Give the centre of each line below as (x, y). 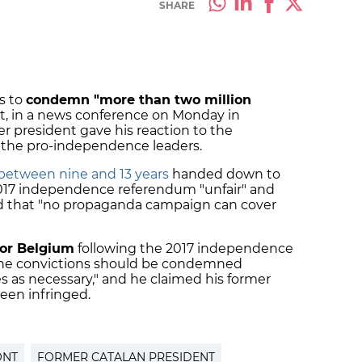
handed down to (225, 175)
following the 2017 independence (184, 249)
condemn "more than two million (139, 100)
